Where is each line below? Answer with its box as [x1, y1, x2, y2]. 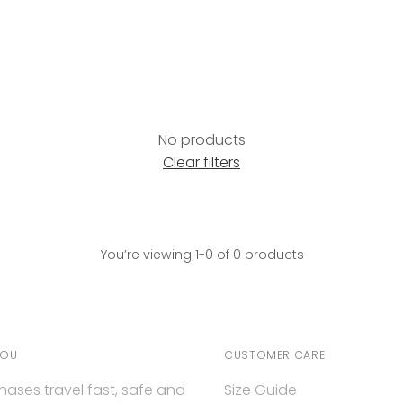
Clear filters [163, 151, 240, 173]
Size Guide [224, 380, 298, 400]
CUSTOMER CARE [224, 347, 326, 363]
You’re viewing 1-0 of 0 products [99, 245, 304, 264]
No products [157, 129, 246, 150]
